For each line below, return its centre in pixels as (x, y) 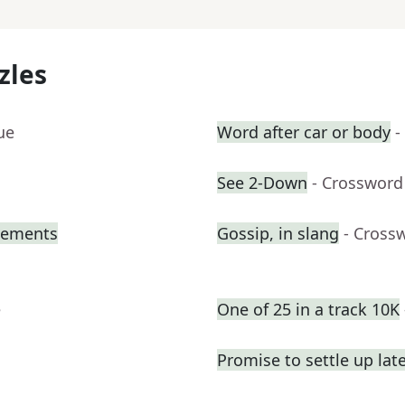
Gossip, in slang (278, 234)
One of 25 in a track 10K (308, 310)
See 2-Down (262, 183)
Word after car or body (304, 132)
